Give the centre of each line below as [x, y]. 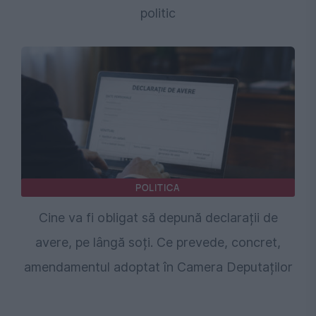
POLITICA [158, 188]
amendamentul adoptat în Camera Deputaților [158, 267]
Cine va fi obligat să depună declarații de [158, 218]
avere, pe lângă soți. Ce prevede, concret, [158, 243]
